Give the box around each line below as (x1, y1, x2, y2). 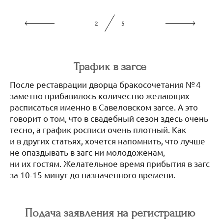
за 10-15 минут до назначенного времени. (10, 169, 175, 180)
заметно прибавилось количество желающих (10, 90, 190, 101)
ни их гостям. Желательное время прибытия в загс (10, 158, 210, 169)
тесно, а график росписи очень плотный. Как (10, 124, 186, 135)
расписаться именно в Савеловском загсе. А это (10, 102, 198, 112)
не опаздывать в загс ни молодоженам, (10, 147, 165, 158)
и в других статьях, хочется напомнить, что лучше (10, 136, 205, 146)
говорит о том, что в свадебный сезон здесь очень (10, 113, 208, 124)
